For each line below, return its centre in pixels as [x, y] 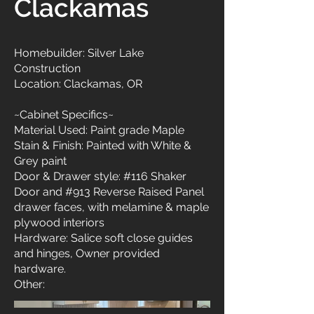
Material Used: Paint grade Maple [99, 130]
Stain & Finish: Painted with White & [103, 145]
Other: [29, 284]
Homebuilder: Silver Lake [79, 53]
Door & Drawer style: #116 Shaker [100, 176]
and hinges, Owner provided [87, 253]
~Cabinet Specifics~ [64, 115]
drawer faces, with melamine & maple [111, 207]
